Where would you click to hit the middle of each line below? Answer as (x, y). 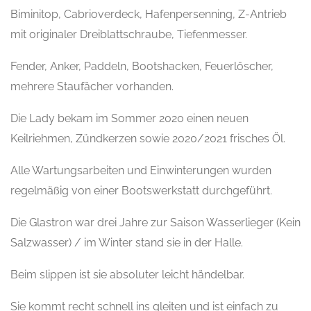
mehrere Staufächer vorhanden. (92, 86)
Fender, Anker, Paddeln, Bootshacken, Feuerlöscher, (142, 66)
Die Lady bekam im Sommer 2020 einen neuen (129, 118)
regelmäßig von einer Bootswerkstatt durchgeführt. (141, 190)
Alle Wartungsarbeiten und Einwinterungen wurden (141, 170)
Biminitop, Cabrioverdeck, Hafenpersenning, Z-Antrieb (149, 14)
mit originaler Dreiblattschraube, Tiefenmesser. (129, 34)
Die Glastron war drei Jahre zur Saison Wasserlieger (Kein (155, 222)
